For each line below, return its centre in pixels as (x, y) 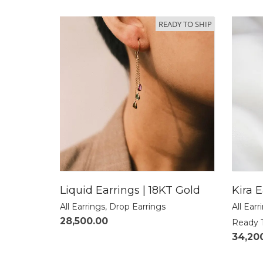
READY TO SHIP (185, 24)
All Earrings (82, 207)
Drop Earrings (137, 207)
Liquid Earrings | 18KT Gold (130, 190)
